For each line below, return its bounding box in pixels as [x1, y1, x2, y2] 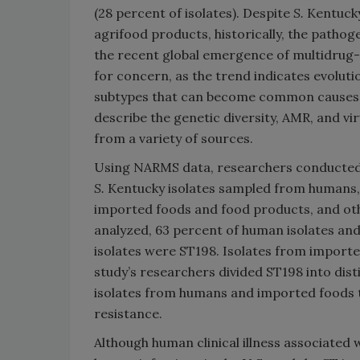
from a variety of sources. [94, 130, 253, 146]
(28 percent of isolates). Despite [94, 5, 293, 21]
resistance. [94, 305, 162, 321]
